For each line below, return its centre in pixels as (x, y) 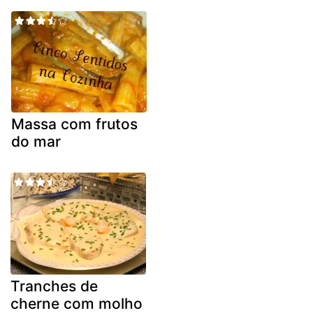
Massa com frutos (74, 124)
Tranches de (54, 286)
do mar (36, 142)
